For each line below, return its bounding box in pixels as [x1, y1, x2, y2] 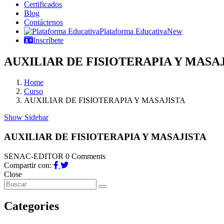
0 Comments [65, 151, 105, 160]
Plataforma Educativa [99, 26, 167, 35]
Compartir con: [4, 160, 53, 169]
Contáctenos [24, 17, 63, 26]
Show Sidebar [4, 113, 48, 122]
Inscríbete [33, 35, 63, 44]
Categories [4, 199, 59, 212]
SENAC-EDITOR [4, 151, 65, 160]
